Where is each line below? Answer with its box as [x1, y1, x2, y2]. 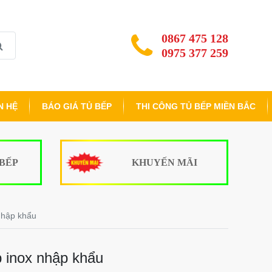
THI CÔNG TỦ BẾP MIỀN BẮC [136, 101, 256, 111]
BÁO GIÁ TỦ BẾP [42, 101, 112, 111]
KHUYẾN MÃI [132, 157, 198, 168]
